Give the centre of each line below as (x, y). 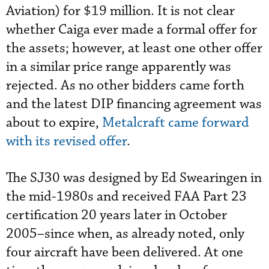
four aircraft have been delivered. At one (125, 252)
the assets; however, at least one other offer (134, 48)
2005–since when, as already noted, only (125, 234)
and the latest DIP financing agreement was (134, 104)
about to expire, (54, 123)
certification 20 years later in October (116, 215)
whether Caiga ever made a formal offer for (131, 30)
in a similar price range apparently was (119, 67)
